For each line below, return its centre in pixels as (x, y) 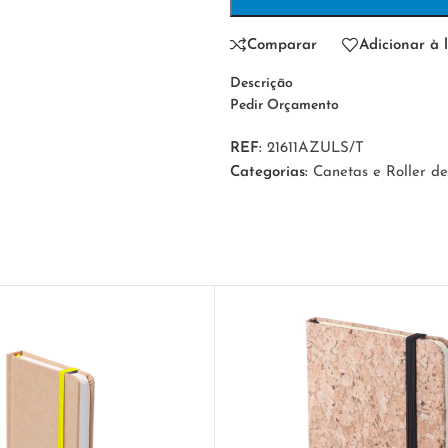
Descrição (261, 83)
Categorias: (269, 172)
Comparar (282, 45)
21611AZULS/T (315, 148)
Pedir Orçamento (284, 105)
